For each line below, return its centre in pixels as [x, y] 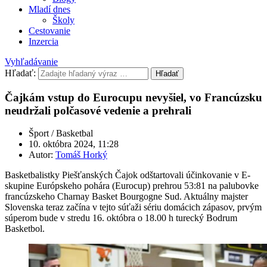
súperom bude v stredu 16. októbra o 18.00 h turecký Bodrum [121, 218]
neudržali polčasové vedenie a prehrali [98, 110]
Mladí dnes [49, 9]
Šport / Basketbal [61, 133]
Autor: [42, 155]
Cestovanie [49, 31]
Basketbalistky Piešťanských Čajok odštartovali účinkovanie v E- [128, 175]
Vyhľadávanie [31, 62]
